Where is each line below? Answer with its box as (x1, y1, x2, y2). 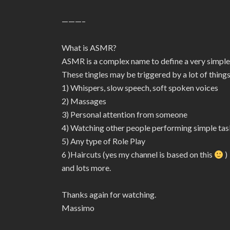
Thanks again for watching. (62, 189, 156, 199)
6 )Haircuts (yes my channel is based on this (62, 149, 214, 159)
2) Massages (62, 96, 106, 106)
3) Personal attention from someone (62, 109, 187, 119)
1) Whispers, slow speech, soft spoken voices (62, 83, 218, 92)
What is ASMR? (62, 43, 117, 52)
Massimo (62, 203, 94, 213)
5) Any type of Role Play (62, 136, 145, 146)
